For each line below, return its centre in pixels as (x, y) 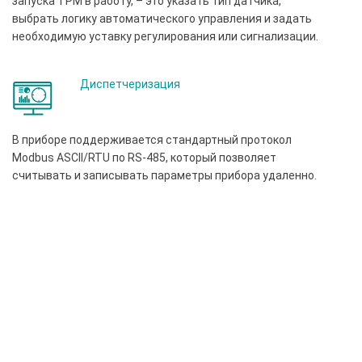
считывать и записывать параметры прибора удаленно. (164, 176)
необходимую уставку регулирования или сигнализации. (165, 37)
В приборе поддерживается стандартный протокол (152, 140)
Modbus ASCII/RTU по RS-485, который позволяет (144, 158)
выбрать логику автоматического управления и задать (162, 19)
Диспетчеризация (130, 84)
